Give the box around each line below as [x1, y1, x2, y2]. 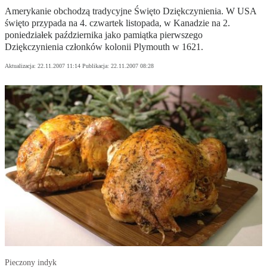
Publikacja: [82, 63, 111, 70]
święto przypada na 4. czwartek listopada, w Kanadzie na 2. [5, 18, 230, 29]
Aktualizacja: [5, 63, 38, 70]
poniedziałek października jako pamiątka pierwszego [5, 30, 203, 41]
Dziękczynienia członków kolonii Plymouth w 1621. [5, 42, 203, 52]
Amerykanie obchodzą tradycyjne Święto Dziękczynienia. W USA [5, 6, 256, 17]
